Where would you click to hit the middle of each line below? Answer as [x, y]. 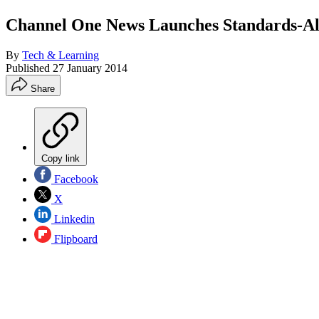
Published [29, 68]
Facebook [75, 179]
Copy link [61, 158]
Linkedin [73, 219]
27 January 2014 [90, 68]
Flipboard [74, 239]
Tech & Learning [61, 55]
